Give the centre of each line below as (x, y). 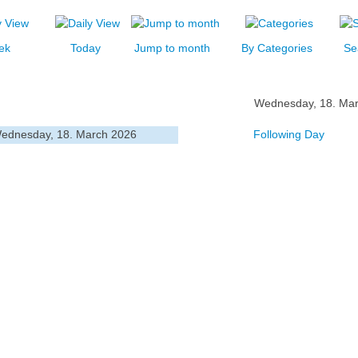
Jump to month (172, 48)
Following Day (289, 134)
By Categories (276, 48)
